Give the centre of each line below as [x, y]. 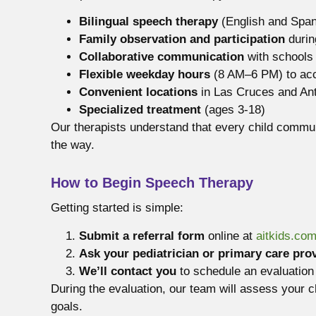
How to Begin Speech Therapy [152, 183]
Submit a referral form [142, 236]
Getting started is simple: [117, 208]
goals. [67, 306]
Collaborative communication [162, 57]
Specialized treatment [140, 110]
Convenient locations [138, 92]
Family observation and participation [182, 39]
